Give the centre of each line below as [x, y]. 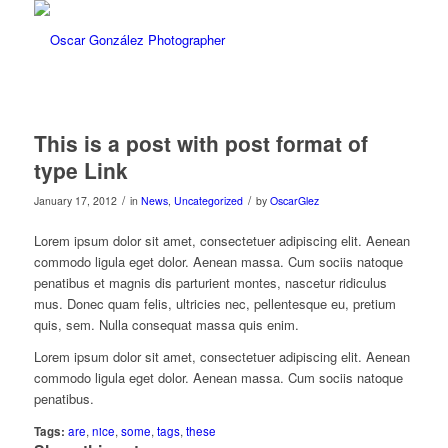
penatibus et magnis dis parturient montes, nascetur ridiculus [210, 283]
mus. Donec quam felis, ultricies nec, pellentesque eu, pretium [214, 304]
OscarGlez [294, 200]
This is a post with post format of [200, 143]
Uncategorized [208, 200]
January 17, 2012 [75, 200]
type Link [80, 170]
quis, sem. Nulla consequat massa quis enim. [166, 325]
